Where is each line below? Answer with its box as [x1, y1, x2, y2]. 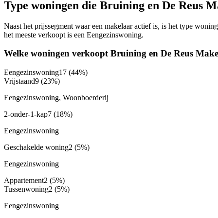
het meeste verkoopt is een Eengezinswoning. [4, 30, 144, 39]
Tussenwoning [4, 185, 49, 194]
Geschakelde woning [4, 143, 69, 152]
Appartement [4, 176, 44, 185]
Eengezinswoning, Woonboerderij [4, 93, 109, 102]
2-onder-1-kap [4, 110, 48, 119]
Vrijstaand [4, 77, 35, 86]
